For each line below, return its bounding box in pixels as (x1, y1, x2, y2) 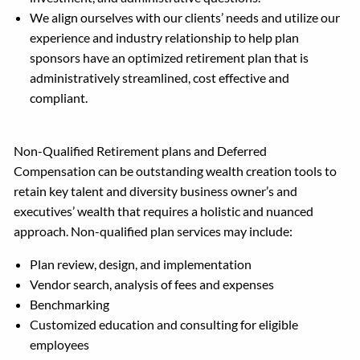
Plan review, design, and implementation (30, 256, 252, 272)
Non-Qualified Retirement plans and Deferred (14, 143, 268, 158)
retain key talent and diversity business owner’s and (14, 183, 298, 198)
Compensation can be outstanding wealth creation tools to (14, 163, 337, 178)
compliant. (30, 90, 88, 105)
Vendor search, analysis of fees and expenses (30, 276, 275, 292)
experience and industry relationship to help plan (30, 30, 300, 45)
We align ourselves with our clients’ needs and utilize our (30, 10, 341, 25)
